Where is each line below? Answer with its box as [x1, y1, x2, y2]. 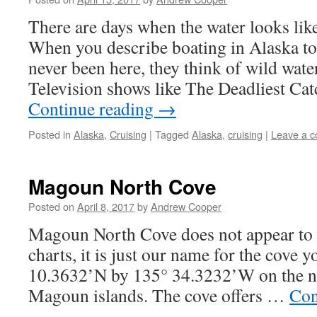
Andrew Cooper [151, 199, 221, 214]
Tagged [155, 127, 189, 142]
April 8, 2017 [77, 199, 134, 214]
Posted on [28, 199, 74, 214]
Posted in [28, 127, 71, 142]
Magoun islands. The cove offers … [28, 283, 289, 307]
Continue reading [28, 96, 158, 120]
